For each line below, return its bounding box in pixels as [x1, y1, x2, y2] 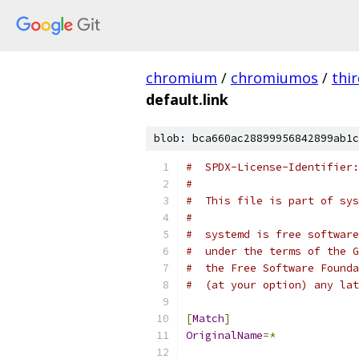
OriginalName [186, 329, 263, 342]
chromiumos [231, 68, 318, 87]
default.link [146, 90, 228, 109]
